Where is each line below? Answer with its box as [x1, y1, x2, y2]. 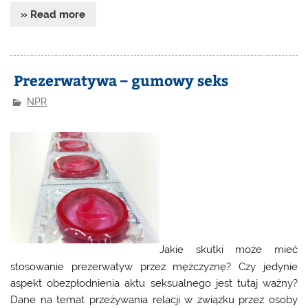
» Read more [21, 8, 86, 21]
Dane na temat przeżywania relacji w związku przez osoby [10, 293, 298, 306]
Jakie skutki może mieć [159, 243, 298, 256]
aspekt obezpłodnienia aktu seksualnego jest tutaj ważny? [10, 276, 298, 289]
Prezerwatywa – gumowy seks [10, 70, 229, 91]
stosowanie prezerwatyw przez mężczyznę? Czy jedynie [10, 260, 298, 273]
